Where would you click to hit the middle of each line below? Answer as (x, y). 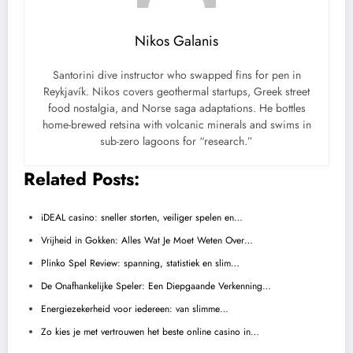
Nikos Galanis (176, 41)
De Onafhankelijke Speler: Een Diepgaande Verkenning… (156, 286)
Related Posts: (82, 179)
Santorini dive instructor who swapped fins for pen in (176, 75)
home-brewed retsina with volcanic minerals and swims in (176, 125)
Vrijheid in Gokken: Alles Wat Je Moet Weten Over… (147, 240)
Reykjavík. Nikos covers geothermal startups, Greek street (176, 92)
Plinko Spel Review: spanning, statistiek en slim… (140, 263)
